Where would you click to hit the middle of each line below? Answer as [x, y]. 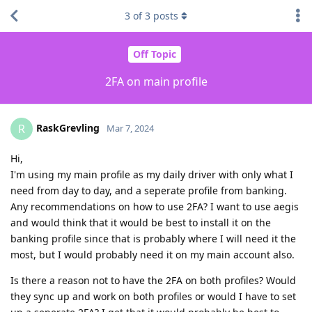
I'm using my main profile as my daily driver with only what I [152, 174]
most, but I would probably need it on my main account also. [153, 254]
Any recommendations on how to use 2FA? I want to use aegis [155, 206]
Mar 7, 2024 [130, 128]
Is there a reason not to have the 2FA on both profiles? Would [153, 280]
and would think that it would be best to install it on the [141, 222]
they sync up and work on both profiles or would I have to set [153, 296]
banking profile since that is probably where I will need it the [153, 238]
